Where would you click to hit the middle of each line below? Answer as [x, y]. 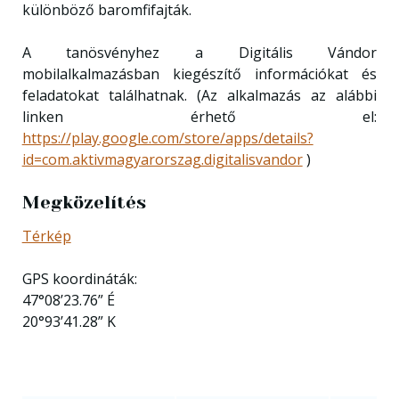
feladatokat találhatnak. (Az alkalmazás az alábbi [199, 95]
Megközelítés [84, 203]
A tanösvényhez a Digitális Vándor [199, 53]
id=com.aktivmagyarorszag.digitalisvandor [162, 159]
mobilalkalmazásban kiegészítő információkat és [199, 74]
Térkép [46, 236]
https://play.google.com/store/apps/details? [167, 138]
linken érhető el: [199, 117]
